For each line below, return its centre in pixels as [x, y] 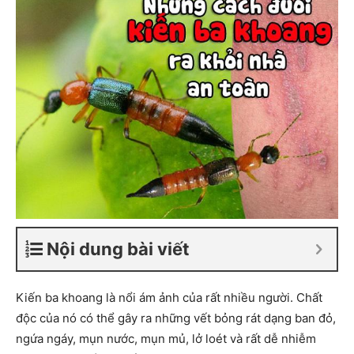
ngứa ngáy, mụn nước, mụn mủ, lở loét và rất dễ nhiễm [166, 339]
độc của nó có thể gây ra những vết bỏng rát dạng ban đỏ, [176, 318]
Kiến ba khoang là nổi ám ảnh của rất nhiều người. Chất [169, 298]
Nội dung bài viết [118, 249]
